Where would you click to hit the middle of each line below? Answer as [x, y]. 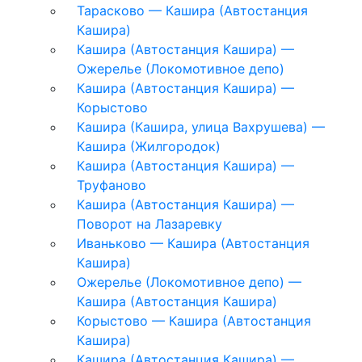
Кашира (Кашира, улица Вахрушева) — [201, 126]
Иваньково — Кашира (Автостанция [193, 243]
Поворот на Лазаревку [149, 223]
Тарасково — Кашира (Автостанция [192, 10]
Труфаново [112, 185]
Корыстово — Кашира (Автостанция [194, 320]
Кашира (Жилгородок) [149, 146]
